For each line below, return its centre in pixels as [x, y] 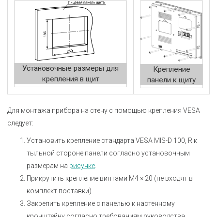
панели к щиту [171, 80]
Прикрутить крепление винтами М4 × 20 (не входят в [110, 178]
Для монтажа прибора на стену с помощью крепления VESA [104, 111]
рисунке [82, 166]
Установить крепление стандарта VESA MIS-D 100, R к [112, 141]
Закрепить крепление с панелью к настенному [101, 204]
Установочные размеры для [70, 69]
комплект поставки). [60, 191]
